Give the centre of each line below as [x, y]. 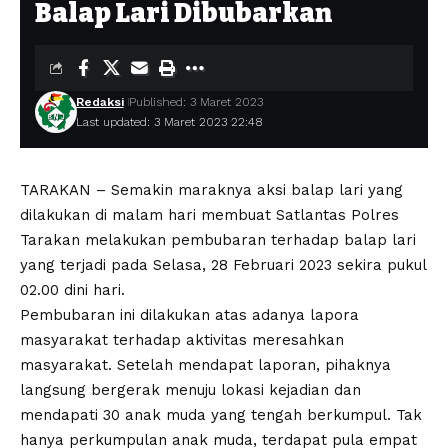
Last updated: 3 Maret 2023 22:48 [169, 122]
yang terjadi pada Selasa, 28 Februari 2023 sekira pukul [223, 265]
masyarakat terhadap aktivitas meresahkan [182, 340]
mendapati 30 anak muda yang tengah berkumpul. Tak [221, 415]
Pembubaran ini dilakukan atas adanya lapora [189, 315]
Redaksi [99, 102]
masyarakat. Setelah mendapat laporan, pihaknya [205, 365]
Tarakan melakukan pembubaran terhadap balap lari [218, 240]
